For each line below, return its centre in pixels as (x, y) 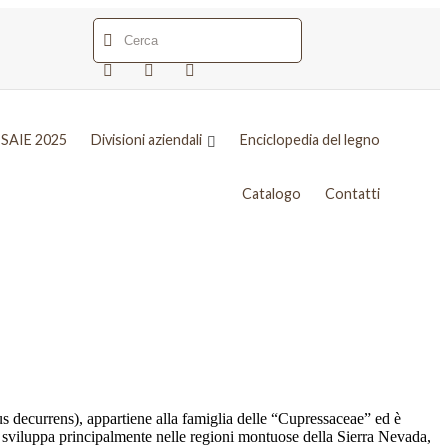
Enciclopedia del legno (309, 140)
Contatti (352, 194)
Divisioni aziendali (146, 140)
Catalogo (271, 194)
